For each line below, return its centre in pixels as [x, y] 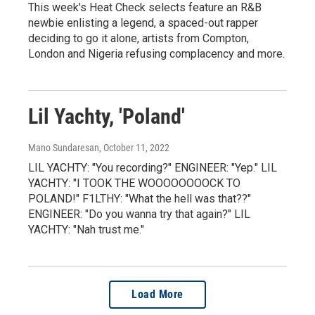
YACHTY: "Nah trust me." [86, 230]
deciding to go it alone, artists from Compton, [139, 38]
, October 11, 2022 [134, 148]
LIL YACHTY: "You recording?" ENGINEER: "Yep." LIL [153, 168]
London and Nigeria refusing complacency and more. [156, 54]
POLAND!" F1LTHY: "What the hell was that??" [140, 199]
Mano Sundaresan [64, 148]
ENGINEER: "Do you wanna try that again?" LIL [139, 214]
